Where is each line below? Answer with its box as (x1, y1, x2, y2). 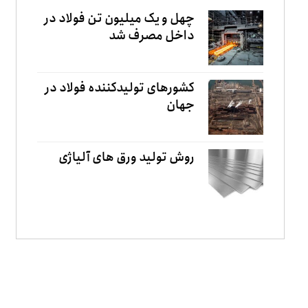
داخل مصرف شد (109, 26, 195, 45)
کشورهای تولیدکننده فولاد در (45, 78, 195, 98)
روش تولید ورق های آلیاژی (58, 148, 195, 167)
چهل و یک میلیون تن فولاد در (44, 9, 195, 28)
